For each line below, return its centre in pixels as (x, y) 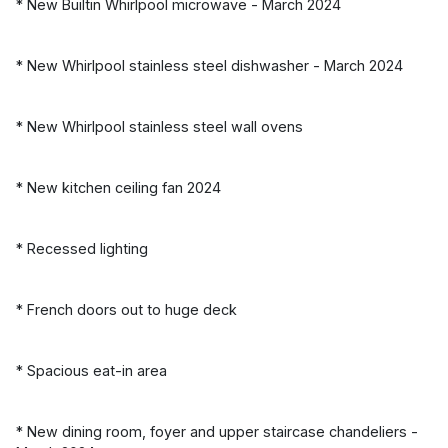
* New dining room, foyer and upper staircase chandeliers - (217, 431)
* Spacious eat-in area (91, 370)
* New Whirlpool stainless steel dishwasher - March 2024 (209, 65)
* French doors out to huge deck (126, 309)
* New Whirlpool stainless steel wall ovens (159, 126)
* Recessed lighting (82, 248)
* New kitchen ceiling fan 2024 (118, 187)
